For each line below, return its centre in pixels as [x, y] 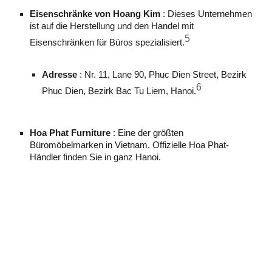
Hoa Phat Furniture [70, 133]
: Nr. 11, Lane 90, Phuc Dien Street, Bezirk [162, 75]
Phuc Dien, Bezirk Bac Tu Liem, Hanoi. [119, 91]
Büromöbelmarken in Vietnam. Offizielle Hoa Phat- [130, 145]
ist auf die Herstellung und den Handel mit [112, 26]
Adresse [60, 75]
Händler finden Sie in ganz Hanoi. [96, 158]
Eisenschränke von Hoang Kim [95, 14]
